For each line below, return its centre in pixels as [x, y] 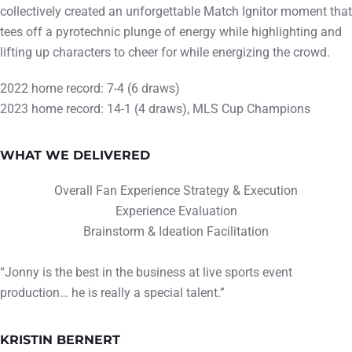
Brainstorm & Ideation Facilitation [176, 232]
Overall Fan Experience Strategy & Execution [176, 191]
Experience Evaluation [176, 211]
